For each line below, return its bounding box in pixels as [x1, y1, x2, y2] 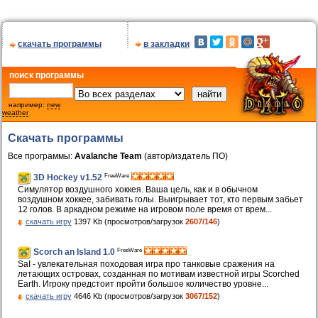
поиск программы [9, 70, 84, 80]
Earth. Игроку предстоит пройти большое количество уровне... [17, 279, 268, 290]
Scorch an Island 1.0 [33, 247, 117, 258]
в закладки [143, 39, 190, 49]
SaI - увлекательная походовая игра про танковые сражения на [17, 259, 275, 270]
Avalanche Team [75, 151, 142, 161]
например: [2, 101, 47, 109]
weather [2, 109, 28, 116]
